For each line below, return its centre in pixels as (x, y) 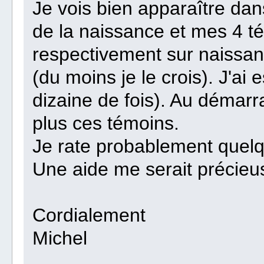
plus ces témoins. (106, 123)
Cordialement (89, 215)
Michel (60, 238)
